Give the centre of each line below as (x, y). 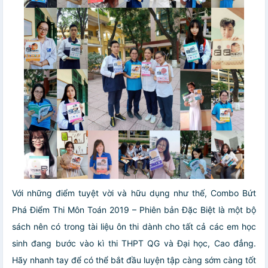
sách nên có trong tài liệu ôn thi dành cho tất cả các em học (134, 227)
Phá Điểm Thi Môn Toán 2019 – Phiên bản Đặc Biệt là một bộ (134, 210)
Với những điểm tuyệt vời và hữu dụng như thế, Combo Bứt (134, 193)
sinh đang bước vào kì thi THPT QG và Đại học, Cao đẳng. (134, 243)
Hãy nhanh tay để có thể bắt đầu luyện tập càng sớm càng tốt (134, 260)
